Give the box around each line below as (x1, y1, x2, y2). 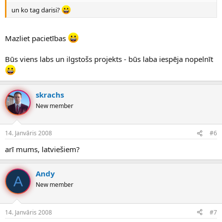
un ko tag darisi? (11, 5, 61, 15)
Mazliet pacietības (5, 33, 68, 43)
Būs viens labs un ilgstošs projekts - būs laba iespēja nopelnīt (5, 54, 213, 64)
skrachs (36, 89, 64, 100)
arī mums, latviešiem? (5, 144, 80, 155)
